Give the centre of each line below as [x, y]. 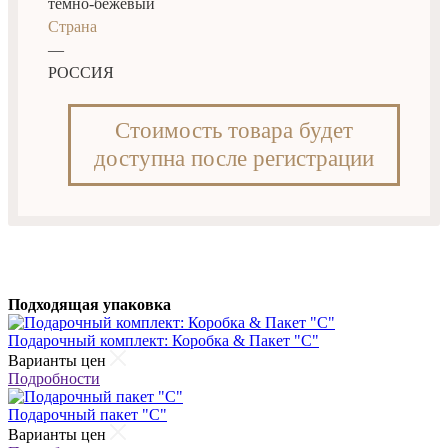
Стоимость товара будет [234, 130]
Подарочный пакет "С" [87, 414]
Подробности [54, 378]
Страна [72, 26]
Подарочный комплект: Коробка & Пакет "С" [163, 340]
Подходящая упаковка [89, 304]
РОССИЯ [81, 72]
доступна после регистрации [234, 158]
